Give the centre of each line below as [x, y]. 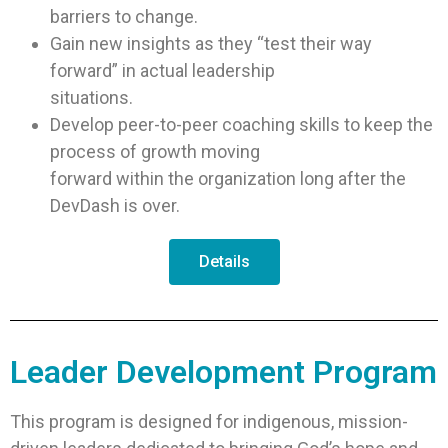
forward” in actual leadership [162, 71]
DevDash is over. [115, 206]
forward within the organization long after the [228, 179]
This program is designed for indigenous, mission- [209, 422]
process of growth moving [155, 152]
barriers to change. [124, 17]
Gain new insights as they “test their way [211, 44]
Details [224, 262]
